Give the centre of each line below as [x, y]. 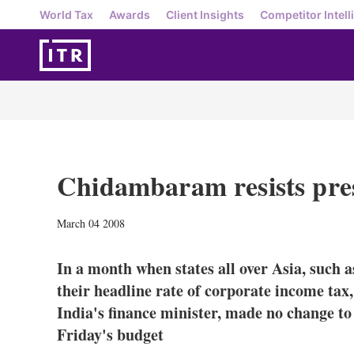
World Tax [66, 14]
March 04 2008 [91, 223]
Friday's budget [110, 335]
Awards [130, 14]
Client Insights [205, 14]
